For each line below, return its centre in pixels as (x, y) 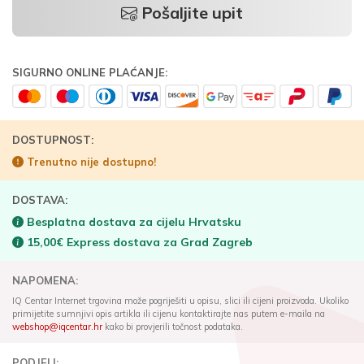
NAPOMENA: (45, 280)
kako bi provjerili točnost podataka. (173, 327)
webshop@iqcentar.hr (57, 327)
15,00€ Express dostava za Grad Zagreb (138, 242)
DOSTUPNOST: (53, 140)
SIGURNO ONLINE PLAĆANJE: (90, 72)
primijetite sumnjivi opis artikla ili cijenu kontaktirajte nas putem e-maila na (169, 314)
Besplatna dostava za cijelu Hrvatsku (132, 222)
